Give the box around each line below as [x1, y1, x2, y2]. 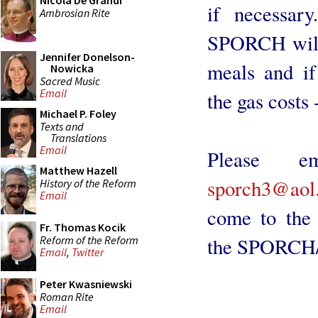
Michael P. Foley [40, 106, 116, 121]
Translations [50, 130, 106, 145]
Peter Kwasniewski [40, 277, 132, 291]
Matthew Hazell [40, 163, 117, 177]
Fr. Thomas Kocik [40, 220, 126, 234]
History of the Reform [40, 175, 136, 190]
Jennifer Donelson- [40, 50, 135, 64]
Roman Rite [40, 289, 94, 304]
